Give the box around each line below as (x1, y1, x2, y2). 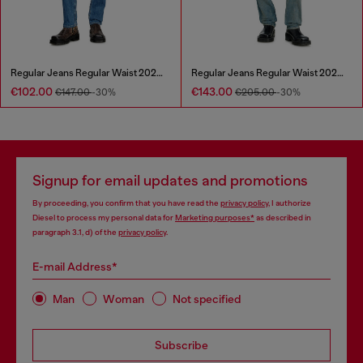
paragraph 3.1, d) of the (32, 228, 118, 237)
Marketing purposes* (175, 213, 254, 223)
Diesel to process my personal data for (32, 213, 175, 223)
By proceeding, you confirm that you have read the (32, 199, 220, 208)
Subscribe (155, 339, 208, 352)
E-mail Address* (32, 260, 117, 274)
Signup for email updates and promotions (32, 173, 308, 190)
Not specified (173, 292, 241, 305)
